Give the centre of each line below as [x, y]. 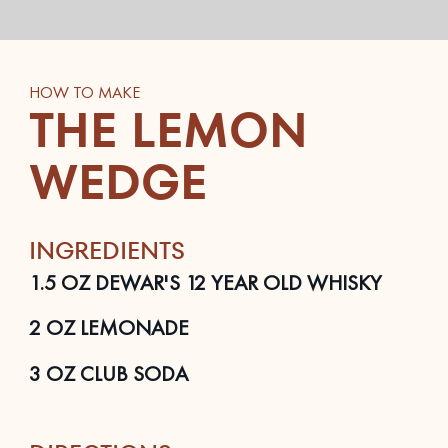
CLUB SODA [131, 373]
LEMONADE [131, 328]
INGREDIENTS [106, 250]
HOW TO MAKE [84, 93]
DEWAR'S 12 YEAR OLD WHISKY [235, 282]
